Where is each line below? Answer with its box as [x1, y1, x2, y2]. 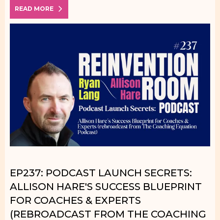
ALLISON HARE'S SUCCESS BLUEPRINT [10, 181, 202, 192]
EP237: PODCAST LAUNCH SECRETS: [10, 167, 192, 179]
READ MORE [15, 5, 54, 12]
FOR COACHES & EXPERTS [10, 194, 141, 206]
